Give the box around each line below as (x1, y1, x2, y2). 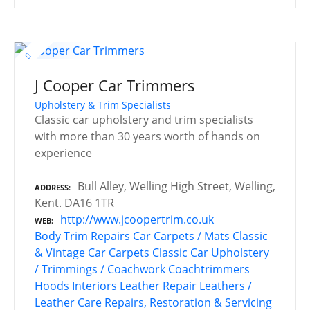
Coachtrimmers (168, 261, 250, 277)
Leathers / (199, 277, 252, 293)
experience (35, 145, 92, 161)
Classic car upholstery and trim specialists (35, 111, 253, 127)
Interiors (72, 277, 117, 293)
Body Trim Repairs (35, 228, 130, 244)
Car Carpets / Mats (133, 228, 230, 244)
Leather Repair (120, 277, 197, 293)
